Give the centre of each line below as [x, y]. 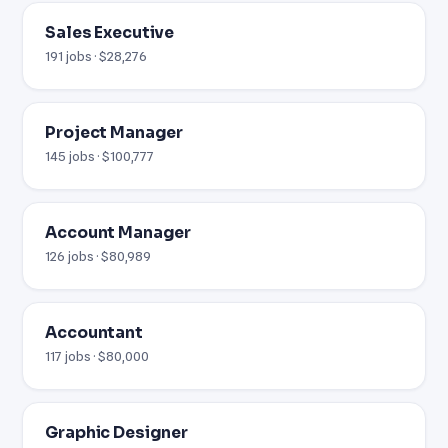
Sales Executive [110, 32]
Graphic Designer [116, 432]
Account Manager [118, 232]
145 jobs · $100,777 [100, 155]
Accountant [94, 332]
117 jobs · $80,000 [97, 355]
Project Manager [114, 132]
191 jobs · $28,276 [96, 55]
